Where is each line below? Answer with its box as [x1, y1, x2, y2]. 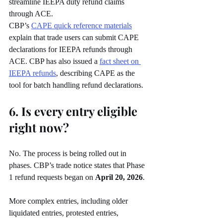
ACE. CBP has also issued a [9, 57, 100, 66]
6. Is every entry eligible [9, 103, 140, 119]
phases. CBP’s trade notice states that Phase [9, 161, 147, 170]
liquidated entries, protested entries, [9, 209, 120, 218]
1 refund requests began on [9, 173, 95, 182]
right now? [9, 119, 69, 136]
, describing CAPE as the [56, 69, 137, 78]
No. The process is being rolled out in [9, 149, 128, 158]
